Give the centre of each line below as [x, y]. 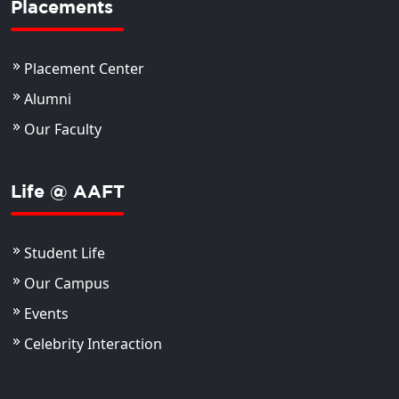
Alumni [48, 98]
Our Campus [67, 283]
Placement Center [84, 68]
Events [46, 313]
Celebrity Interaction [93, 343]
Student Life [65, 252]
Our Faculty [63, 129]
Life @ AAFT [68, 191]
